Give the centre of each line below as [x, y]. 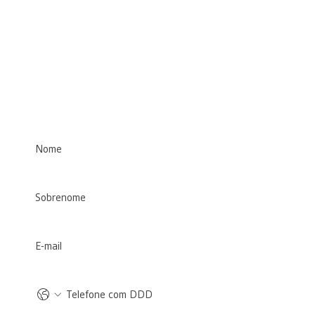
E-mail [39, 219]
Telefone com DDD [64, 267]
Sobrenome [50, 170]
